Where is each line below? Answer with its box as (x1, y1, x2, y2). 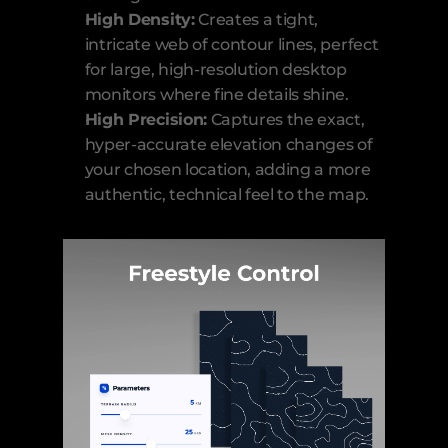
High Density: (84, 10, 195, 30)
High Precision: (84, 110, 207, 130)
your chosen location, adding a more (84, 160, 371, 180)
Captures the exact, (206, 110, 365, 130)
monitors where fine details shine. (84, 85, 349, 105)
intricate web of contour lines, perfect (84, 35, 379, 55)
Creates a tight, (194, 10, 319, 30)
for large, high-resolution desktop (84, 60, 347, 80)
